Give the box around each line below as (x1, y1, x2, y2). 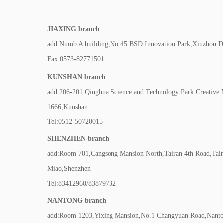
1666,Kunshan (47, 103, 88, 111)
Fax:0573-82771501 (47, 55, 104, 63)
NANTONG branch (47, 197, 106, 204)
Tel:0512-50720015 (47, 118, 103, 125)
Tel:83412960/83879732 (47, 180, 116, 187)
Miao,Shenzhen (47, 165, 91, 172)
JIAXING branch (47, 25, 100, 33)
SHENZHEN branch (47, 135, 109, 142)
